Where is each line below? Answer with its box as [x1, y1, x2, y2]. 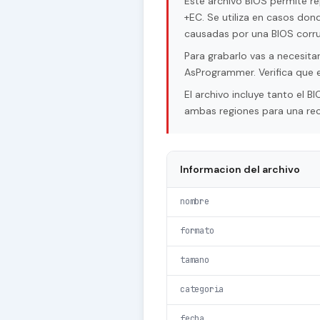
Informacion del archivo [180, 163, 300, 176]
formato [180, 225, 214, 237]
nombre [180, 196, 209, 208]
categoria [180, 284, 224, 296]
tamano [180, 254, 209, 266]
